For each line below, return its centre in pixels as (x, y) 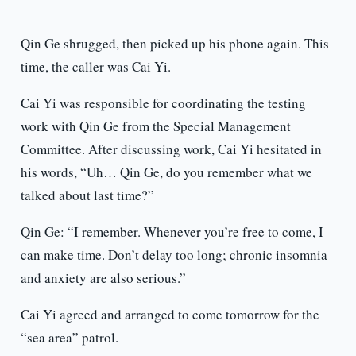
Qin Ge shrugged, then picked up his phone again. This (174, 44)
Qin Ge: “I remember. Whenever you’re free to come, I (172, 232)
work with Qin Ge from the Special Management (155, 126)
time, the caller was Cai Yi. (95, 67)
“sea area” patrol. (69, 338)
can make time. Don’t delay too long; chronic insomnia (174, 255)
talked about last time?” (87, 195)
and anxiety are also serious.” (103, 278)
